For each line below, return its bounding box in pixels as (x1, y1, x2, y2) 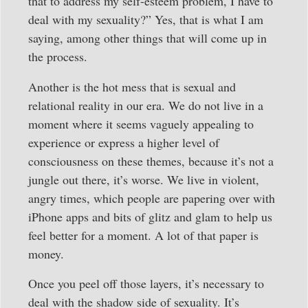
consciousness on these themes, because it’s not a (28, 152, 274, 169)
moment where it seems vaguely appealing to (28, 115, 254, 132)
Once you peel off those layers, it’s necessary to (28, 274, 264, 291)
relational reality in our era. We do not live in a (28, 96, 263, 113)
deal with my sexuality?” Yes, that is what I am (28, 11, 263, 28)
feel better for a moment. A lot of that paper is (28, 226, 258, 243)
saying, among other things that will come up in (28, 30, 267, 47)
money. (28, 245, 64, 262)
